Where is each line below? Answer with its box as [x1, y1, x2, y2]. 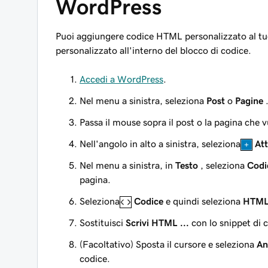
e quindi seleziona [163, 196, 243, 206]
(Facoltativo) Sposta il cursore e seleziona [80, 239, 257, 249]
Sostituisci [80, 218, 126, 228]
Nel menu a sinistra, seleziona [80, 96, 206, 105]
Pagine [235, 96, 263, 105]
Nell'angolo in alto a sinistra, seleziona [80, 139, 240, 148]
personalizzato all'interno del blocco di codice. [56, 45, 251, 55]
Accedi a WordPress [80, 74, 163, 84]
